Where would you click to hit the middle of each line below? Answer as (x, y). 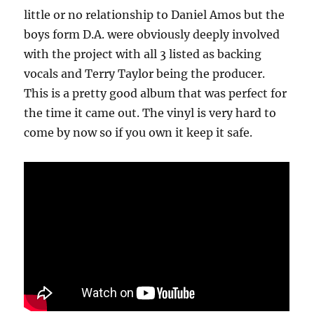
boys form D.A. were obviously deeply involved (152, 34)
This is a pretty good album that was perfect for (156, 93)
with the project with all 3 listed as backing (143, 54)
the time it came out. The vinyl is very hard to (150, 112)
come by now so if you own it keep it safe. (138, 132)
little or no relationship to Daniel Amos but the (155, 14)
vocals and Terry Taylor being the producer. (145, 73)
